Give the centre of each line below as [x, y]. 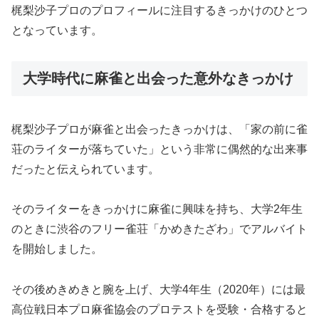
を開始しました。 [57, 249]
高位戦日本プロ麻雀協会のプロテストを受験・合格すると [159, 310]
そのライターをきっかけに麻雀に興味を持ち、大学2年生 [157, 209]
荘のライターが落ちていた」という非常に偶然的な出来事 [159, 149]
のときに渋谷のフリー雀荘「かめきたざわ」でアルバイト [159, 229]
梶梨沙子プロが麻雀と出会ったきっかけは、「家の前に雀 [159, 129]
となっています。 [57, 31]
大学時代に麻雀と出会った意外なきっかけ [158, 79]
